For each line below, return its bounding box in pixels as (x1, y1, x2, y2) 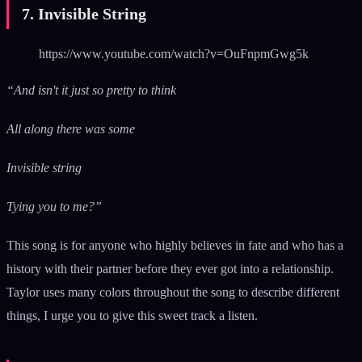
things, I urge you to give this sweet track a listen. (6, 309, 261, 323)
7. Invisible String (22, 4, 146, 23)
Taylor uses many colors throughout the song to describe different (6, 285, 339, 300)
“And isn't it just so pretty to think (6, 82, 176, 97)
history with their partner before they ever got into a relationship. (6, 262, 334, 276)
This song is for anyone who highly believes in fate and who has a (6, 238, 343, 253)
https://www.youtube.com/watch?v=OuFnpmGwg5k (39, 46, 309, 61)
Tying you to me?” (6, 200, 102, 214)
